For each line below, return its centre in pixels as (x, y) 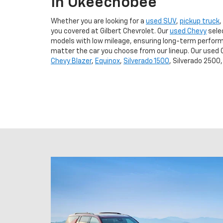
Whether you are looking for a (98, 21)
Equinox (108, 61)
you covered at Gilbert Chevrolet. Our (110, 31)
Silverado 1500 (146, 61)
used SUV (161, 21)
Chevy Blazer (71, 61)
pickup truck (200, 21)
